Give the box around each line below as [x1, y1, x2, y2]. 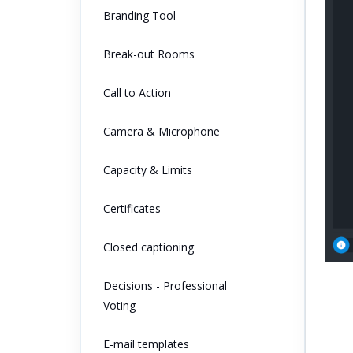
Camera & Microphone [103, 124, 220, 139]
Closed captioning [103, 240, 194, 255]
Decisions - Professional [103, 278, 227, 294]
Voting [103, 298, 136, 314]
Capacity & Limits [103, 162, 192, 178]
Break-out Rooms [103, 46, 195, 62]
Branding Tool [103, 8, 176, 24]
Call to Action [103, 85, 171, 101]
